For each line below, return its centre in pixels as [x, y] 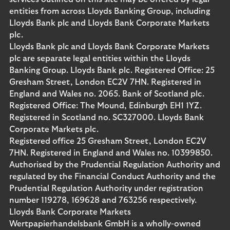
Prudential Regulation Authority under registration [106, 188]
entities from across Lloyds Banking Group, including [110, 11]
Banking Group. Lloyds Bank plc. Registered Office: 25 [112, 70]
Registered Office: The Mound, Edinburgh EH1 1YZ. [106, 106]
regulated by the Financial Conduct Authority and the [112, 177]
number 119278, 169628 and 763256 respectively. [103, 200]
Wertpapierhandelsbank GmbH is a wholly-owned [105, 224]
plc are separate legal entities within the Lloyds [100, 59]
